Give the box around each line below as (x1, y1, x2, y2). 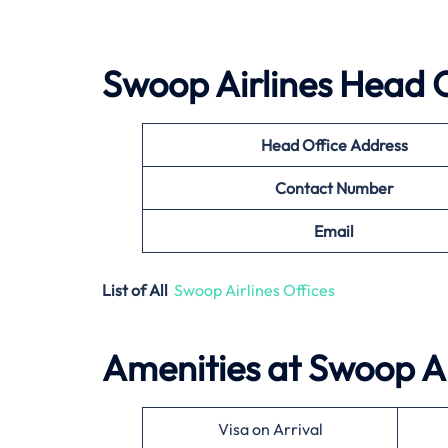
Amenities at (102, 344, 308, 390)
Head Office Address (260, 134, 408, 155)
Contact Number (274, 177, 394, 198)
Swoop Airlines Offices (174, 279, 335, 300)
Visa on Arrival (217, 418, 323, 439)
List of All (102, 279, 171, 300)
